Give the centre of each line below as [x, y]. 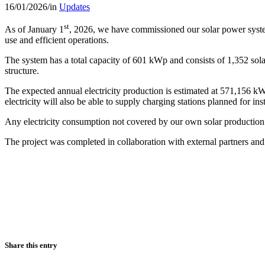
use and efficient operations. [57, 40]
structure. [22, 71]
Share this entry [31, 245]
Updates [75, 7]
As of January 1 [34, 30]
